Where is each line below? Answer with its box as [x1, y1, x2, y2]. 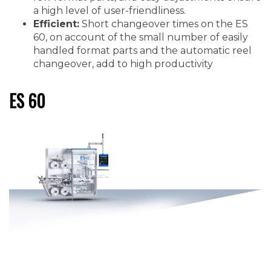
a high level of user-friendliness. [33, 5, 186, 17]
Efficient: [33, 18, 79, 30]
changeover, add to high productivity [33, 58, 213, 70]
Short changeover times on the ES [79, 18, 248, 30]
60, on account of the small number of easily [33, 31, 248, 44]
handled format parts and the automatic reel [33, 45, 252, 57]
